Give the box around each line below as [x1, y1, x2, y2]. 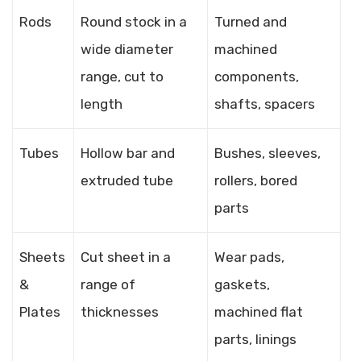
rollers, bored [214, 172, 297, 189]
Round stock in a [81, 14, 187, 30]
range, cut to [81, 68, 164, 85]
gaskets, [214, 276, 270, 293]
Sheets [19, 249, 65, 265]
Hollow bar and [81, 145, 175, 161]
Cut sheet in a [81, 249, 171, 265]
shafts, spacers [214, 96, 315, 112]
